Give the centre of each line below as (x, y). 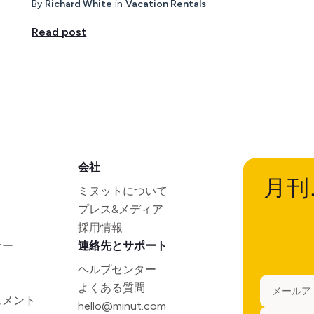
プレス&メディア (121, 209)
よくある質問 (112, 287)
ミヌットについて (123, 191)
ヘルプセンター (117, 269)
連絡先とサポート (123, 245)
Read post (59, 32)
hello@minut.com (122, 306)
